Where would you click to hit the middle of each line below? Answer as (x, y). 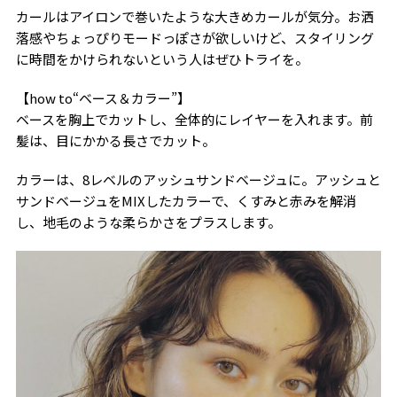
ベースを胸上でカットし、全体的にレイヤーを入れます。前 (194, 119)
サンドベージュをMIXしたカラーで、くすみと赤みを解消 (186, 200)
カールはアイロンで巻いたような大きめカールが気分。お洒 (195, 16)
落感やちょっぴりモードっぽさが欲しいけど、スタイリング (195, 37)
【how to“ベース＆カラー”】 (103, 97)
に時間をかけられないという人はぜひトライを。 (162, 58)
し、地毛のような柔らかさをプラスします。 (148, 222)
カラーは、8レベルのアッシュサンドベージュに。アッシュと (198, 179)
